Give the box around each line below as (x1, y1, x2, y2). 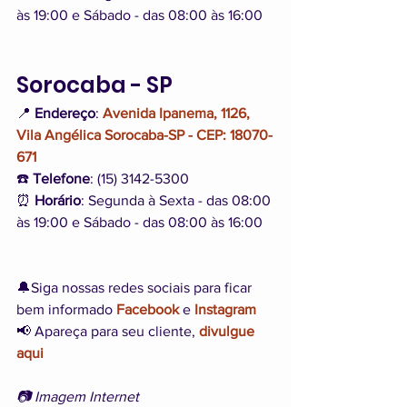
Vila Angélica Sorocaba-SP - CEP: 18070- (16, 127, 273, 144)
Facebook (116, 302, 179, 318)
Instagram (194, 302, 256, 318)
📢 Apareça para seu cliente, (16, 323, 199, 340)
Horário (35, 193, 81, 209)
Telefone (33, 171, 90, 187)
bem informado (16, 302, 116, 318)
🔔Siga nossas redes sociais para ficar (16, 280, 255, 296)
